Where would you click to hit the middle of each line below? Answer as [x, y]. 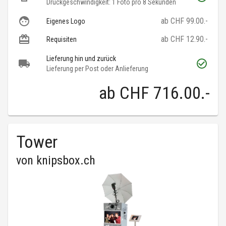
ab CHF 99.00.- [184, 21]
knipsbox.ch [66, 161]
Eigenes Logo [66, 21]
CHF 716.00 [160, 93]
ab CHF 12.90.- [184, 39]
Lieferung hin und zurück [81, 59]
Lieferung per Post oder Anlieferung [97, 69]
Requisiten [62, 40]
